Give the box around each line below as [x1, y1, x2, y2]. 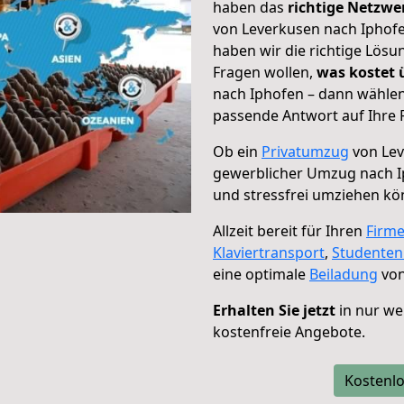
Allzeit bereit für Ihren [213, 221, 366, 241]
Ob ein [213, 142, 262, 161]
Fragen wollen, [213, 62, 317, 82]
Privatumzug [262, 142, 349, 161]
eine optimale [213, 264, 309, 284]
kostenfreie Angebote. [213, 322, 365, 342]
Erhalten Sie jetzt [213, 300, 335, 320]
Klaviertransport [213, 243, 325, 262]
